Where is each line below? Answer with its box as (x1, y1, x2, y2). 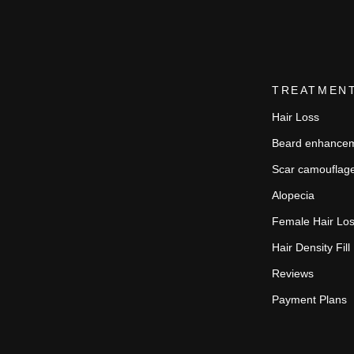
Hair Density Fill (272, 241, 350, 254)
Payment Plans (272, 293, 347, 306)
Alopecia (272, 189, 314, 201)
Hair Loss (272, 111, 319, 123)
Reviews (272, 267, 314, 280)
